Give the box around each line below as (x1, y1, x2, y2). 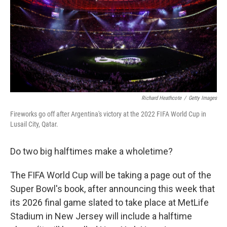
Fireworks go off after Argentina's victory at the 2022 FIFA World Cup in (10, 110, 206, 118)
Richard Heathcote (141, 95, 181, 101)
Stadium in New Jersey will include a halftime (10, 211, 192, 221)
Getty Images (188, 95, 217, 101)
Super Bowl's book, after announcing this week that (10, 183, 215, 194)
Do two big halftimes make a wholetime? (10, 146, 173, 157)
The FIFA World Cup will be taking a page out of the (10, 170, 211, 180)
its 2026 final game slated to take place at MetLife (10, 197, 209, 208)
